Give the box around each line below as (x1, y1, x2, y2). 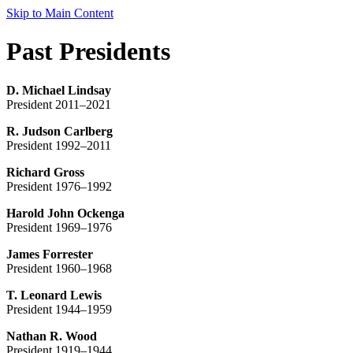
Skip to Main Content (6, 6, 113, 20)
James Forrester (6, 247, 93, 261)
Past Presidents (6, 37, 170, 66)
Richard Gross (6, 165, 84, 179)
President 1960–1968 (6, 261, 112, 275)
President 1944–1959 (6, 302, 112, 316)
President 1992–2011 (6, 138, 111, 152)
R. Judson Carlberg (6, 124, 113, 138)
